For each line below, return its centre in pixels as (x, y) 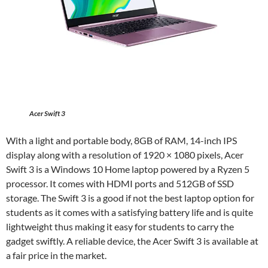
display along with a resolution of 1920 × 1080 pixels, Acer (125, 154)
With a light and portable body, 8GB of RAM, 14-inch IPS (121, 140)
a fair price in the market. (57, 255)
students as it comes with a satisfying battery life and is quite (130, 212)
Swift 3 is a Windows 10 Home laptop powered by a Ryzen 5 (128, 169)
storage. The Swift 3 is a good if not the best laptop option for (130, 197)
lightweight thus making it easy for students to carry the (120, 226)
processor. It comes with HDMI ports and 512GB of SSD (120, 183)
